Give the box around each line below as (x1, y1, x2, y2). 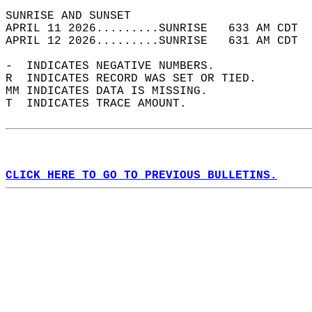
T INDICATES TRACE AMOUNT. (6, 97, 201, 110)
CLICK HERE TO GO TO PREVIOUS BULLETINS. (6, 169, 277, 182)
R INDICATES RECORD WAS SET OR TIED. (6, 72, 270, 85)
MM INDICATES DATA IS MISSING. (6, 85, 221, 97)
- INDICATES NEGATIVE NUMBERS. (6, 60, 228, 72)
